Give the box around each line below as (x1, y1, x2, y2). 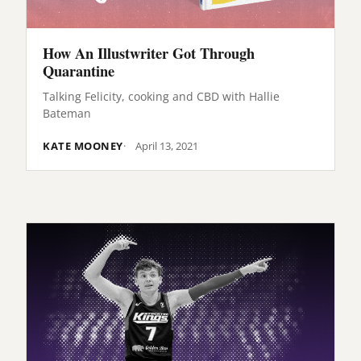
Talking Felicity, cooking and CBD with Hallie (43, 88, 280, 104)
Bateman (43, 105, 91, 121)
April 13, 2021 (135, 138, 198, 153)
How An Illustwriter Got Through (43, 42, 255, 64)
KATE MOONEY (43, 138, 123, 153)
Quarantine (43, 60, 114, 82)
